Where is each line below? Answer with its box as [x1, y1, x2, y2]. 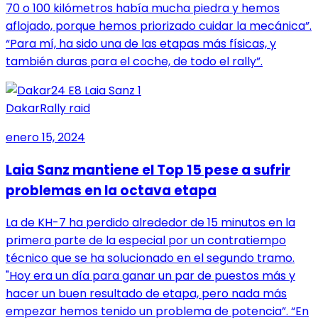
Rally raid [40, 99, 90, 116]
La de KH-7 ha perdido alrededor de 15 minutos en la [6, 214, 295, 231]
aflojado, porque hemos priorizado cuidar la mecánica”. [6, 17, 312, 34]
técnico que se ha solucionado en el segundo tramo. [6, 250, 295, 267]
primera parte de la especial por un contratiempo [6, 232, 286, 249]
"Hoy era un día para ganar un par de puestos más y [6, 268, 295, 285]
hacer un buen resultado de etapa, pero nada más [6, 285, 287, 302]
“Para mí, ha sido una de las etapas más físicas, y [6, 35, 276, 52]
